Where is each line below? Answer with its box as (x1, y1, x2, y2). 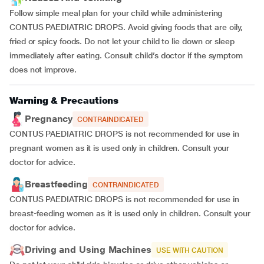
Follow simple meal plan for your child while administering (9, 8, 223, 18)
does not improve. (9, 65, 77, 74)
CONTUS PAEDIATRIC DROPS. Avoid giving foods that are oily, (9, 22, 243, 32)
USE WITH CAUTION (156, 246, 223, 255)
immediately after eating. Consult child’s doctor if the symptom (9, 51, 243, 60)
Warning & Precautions (9, 95, 119, 106)
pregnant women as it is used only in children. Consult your (9, 143, 230, 153)
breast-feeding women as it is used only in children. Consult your (9, 209, 250, 218)
